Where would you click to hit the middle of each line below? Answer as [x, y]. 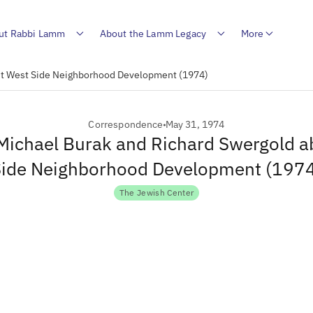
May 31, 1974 [195, 124]
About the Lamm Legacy [153, 33]
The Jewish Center [156, 192]
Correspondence [126, 124]
